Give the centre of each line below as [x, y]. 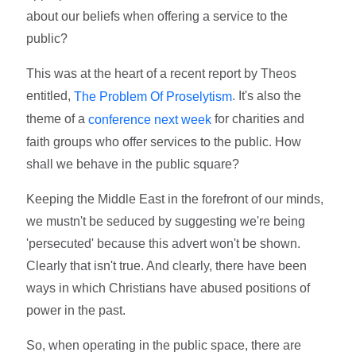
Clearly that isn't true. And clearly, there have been [167, 265]
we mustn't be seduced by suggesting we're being [166, 221]
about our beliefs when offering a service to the [157, 17]
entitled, [50, 96]
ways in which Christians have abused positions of [168, 288]
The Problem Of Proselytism [153, 97]
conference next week [150, 119]
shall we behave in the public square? [133, 164]
